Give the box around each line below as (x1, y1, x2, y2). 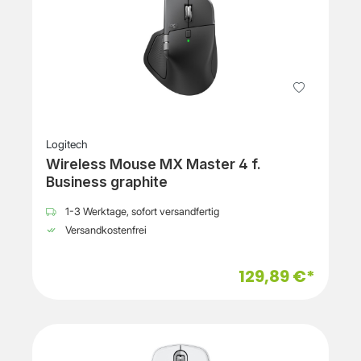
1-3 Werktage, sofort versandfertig (63, 205, 219, 218)
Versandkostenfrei (63, 224, 147, 237)
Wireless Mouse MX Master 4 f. (46, 156, 261, 173)
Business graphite (46, 173, 168, 191)
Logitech (46, 138, 88, 151)
